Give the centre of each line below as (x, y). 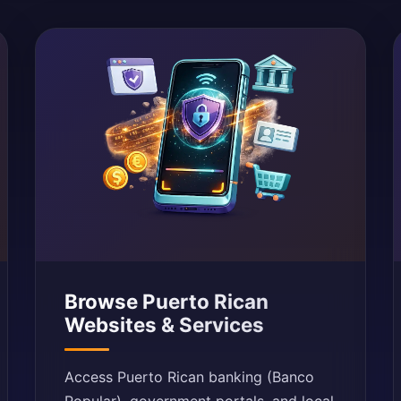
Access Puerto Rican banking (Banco (190, 377)
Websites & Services (165, 324)
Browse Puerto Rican (167, 301)
